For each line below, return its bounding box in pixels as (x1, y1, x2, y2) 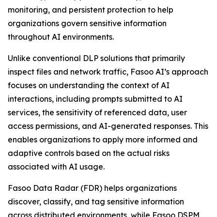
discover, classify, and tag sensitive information (8, 197, 184, 206)
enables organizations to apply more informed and (8, 135, 198, 144)
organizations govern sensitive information (8, 18, 167, 28)
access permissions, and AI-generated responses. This (8, 121, 208, 131)
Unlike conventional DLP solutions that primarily (8, 53, 185, 63)
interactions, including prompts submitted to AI (8, 94, 183, 104)
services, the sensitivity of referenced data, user (8, 108, 187, 117)
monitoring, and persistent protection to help (8, 5, 173, 15)
